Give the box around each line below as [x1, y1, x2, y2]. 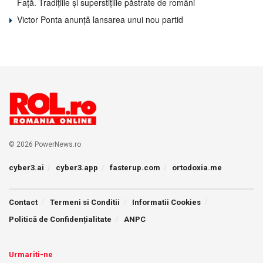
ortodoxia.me [172, 163, 222, 173]
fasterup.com [110, 163, 160, 173]
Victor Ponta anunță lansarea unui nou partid [17, 14, 183, 26]
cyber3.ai [9, 163, 44, 173]
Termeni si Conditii [50, 198, 120, 207]
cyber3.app [56, 163, 98, 173]
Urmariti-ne [9, 250, 53, 259]
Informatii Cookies [132, 198, 201, 207]
